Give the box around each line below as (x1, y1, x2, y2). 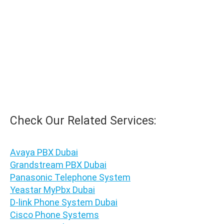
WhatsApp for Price (78, 61, 157, 72)
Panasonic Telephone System (10, 171, 130, 182)
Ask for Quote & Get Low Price (66, 81, 157, 89)
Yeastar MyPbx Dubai (10, 184, 95, 195)
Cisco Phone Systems (10, 209, 99, 220)
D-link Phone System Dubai (10, 196, 117, 207)
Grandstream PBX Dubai (10, 159, 106, 170)
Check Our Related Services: (10, 113, 156, 127)
